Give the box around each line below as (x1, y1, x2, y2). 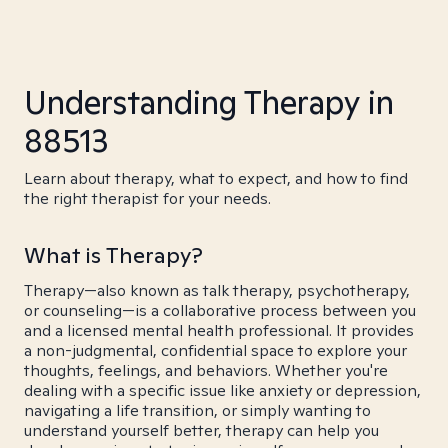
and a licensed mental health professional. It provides (24, 320, 414, 341)
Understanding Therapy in (24, 81, 394, 123)
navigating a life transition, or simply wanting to (24, 400, 371, 421)
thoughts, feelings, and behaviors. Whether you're (24, 360, 388, 381)
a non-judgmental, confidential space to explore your (24, 340, 407, 361)
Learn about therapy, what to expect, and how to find (24, 168, 408, 189)
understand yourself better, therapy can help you (24, 420, 379, 441)
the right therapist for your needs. (24, 188, 271, 209)
